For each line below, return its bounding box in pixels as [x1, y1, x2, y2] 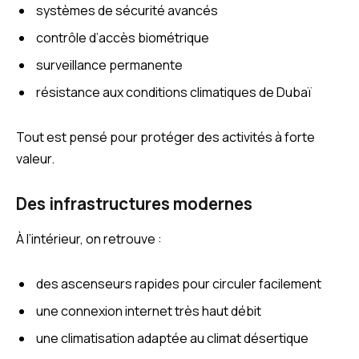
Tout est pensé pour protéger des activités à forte [16, 127, 315, 146]
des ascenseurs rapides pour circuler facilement [36, 274, 321, 292]
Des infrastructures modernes [16, 192, 252, 216]
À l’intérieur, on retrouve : [16, 229, 162, 248]
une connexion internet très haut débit [36, 301, 261, 320]
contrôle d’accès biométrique [36, 28, 209, 46]
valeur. [16, 149, 54, 167]
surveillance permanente [36, 55, 183, 74]
